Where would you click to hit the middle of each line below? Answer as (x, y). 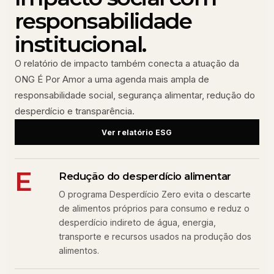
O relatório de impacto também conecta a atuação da (127, 63)
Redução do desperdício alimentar (145, 176)
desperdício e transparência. (75, 111)
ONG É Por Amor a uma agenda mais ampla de (112, 79)
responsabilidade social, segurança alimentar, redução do (135, 95)
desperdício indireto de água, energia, (137, 222)
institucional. (80, 44)
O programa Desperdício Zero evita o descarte (155, 194)
